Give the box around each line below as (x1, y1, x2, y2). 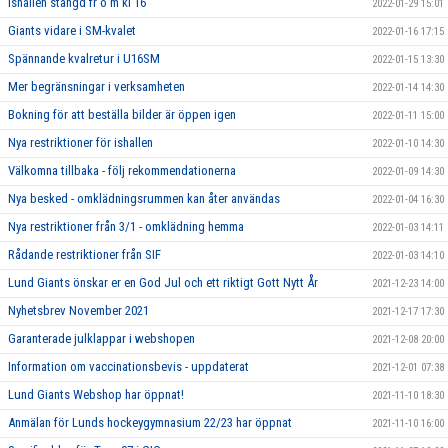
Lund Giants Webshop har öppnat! (8, 387, 184, 402)
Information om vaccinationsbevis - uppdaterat (8, 359, 249, 374)
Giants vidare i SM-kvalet (8, 23, 136, 38)
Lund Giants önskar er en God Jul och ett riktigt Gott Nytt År (8, 275, 318, 290)
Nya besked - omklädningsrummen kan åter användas (8, 191, 280, 206)
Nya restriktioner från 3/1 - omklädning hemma (8, 219, 244, 234)
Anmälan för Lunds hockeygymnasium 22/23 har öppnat (8, 415, 292, 430)
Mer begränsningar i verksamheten (8, 79, 185, 94)
